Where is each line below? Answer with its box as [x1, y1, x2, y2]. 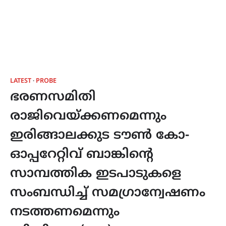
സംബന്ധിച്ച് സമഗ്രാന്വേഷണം [10, 185, 205, 201]
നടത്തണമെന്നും [10, 204, 120, 220]
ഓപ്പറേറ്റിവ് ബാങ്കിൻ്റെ [10, 147, 153, 163]
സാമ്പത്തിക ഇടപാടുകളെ [10, 166, 181, 182]
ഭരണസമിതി [10, 89, 96, 105]
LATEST [10, 77, 31, 85]
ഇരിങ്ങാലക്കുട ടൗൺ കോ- [10, 128, 189, 144]
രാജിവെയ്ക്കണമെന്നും [10, 108, 166, 125]
